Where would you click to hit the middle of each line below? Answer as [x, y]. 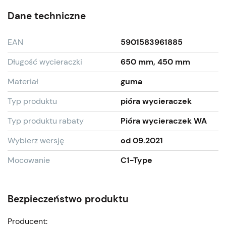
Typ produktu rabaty [46, 121]
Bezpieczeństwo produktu [68, 199]
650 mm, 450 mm [155, 62]
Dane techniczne [47, 16]
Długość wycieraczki [45, 62]
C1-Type [136, 160]
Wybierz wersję [36, 140]
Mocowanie [29, 160]
